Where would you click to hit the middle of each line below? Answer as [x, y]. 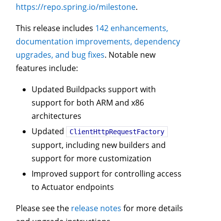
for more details [152, 208]
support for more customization [92, 158]
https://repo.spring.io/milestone [76, 7]
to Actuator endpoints [73, 187]
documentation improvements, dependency [98, 41]
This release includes [55, 28]
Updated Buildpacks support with [94, 89]
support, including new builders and [99, 145]
